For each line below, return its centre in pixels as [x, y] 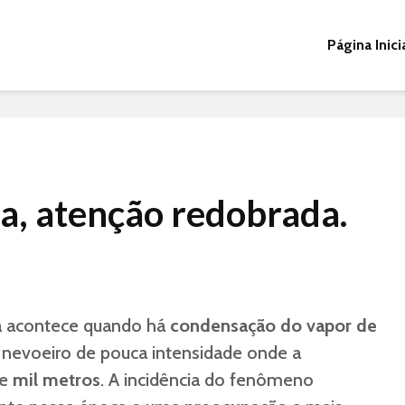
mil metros [57, 380]
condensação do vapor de [273, 325]
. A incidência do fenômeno [207, 380]
